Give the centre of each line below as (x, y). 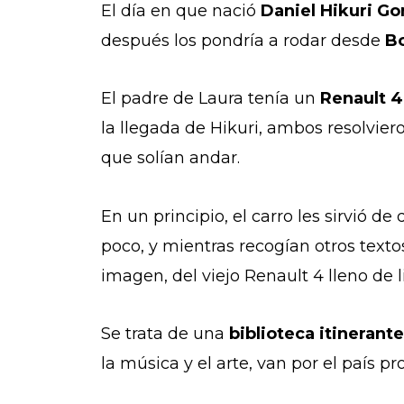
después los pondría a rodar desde (241, 40)
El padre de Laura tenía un (208, 99)
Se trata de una (165, 334)
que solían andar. (173, 158)
